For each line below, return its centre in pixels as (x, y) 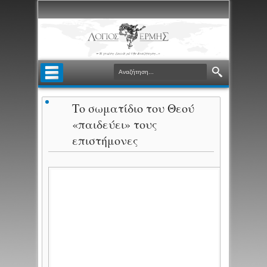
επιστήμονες (105, 141)
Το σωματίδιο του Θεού (133, 108)
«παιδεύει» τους (115, 125)
